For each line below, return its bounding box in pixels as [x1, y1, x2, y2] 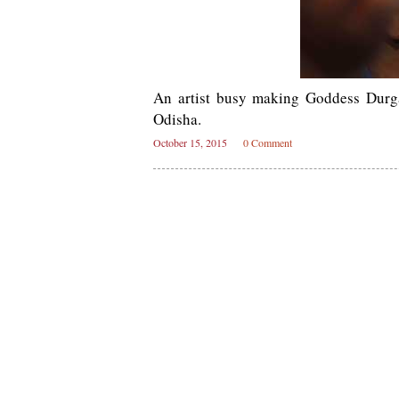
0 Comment [243, 135, 292, 150]
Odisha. [153, 109, 201, 129]
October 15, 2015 [153, 135, 227, 150]
